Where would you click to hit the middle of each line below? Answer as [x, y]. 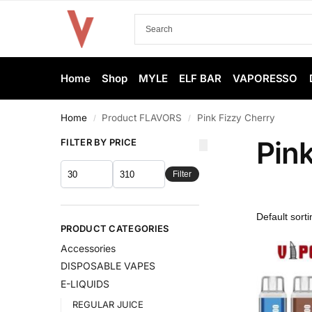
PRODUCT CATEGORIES [115, 229]
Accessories [88, 248]
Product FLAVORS [142, 118]
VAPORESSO [265, 78]
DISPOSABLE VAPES [108, 266]
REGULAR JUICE [108, 304]
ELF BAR [200, 78]
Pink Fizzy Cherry [236, 118]
